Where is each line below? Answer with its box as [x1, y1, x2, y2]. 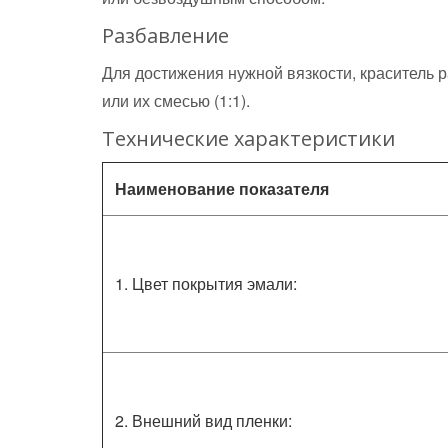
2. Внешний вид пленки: [115, 409, 292, 432]
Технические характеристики [102, 125, 395, 152]
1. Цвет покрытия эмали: [115, 272, 297, 295]
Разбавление [102, 22, 229, 49]
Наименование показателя [115, 177, 329, 200]
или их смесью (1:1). [102, 89, 250, 112]
